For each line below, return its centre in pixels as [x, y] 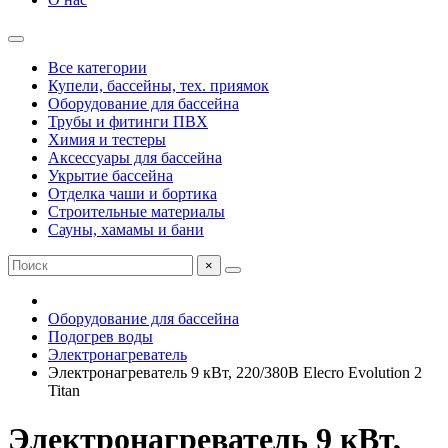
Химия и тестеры [107, 139]
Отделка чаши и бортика [132, 193]
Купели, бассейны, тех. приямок [158, 85]
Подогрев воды [100, 336]
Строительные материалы [136, 211]
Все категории [97, 67]
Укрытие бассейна [110, 175]
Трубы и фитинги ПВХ [128, 121]
